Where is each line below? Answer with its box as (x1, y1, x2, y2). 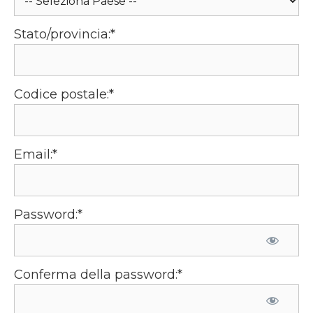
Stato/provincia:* (14, 27, 115, 43)
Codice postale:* (14, 87, 114, 103)
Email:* (14, 147, 57, 163)
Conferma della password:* (14, 267, 182, 283)
